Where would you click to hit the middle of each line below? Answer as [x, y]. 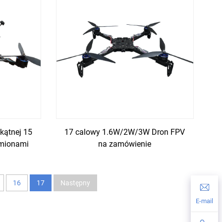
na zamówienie [125, 144]
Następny [75, 183]
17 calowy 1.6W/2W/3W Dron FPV [125, 132]
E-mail [204, 201]
